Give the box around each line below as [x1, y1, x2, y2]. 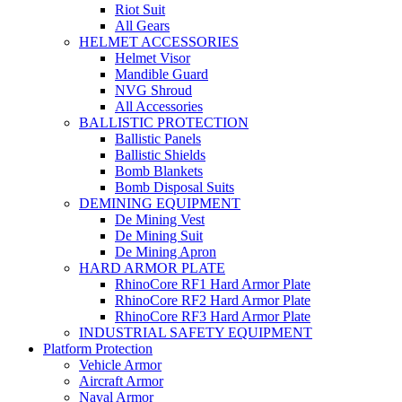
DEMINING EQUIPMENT [79, 196, 240, 211]
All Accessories [115, 99, 203, 114]
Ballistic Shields [115, 147, 205, 162]
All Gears [115, 18, 170, 33]
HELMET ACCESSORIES [79, 34, 239, 49]
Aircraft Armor [79, 373, 163, 389]
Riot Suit [115, 2, 165, 17]
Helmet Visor [115, 50, 190, 66]
